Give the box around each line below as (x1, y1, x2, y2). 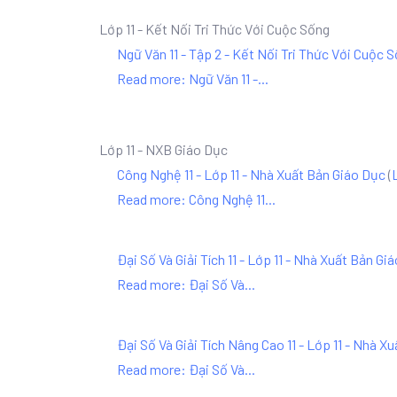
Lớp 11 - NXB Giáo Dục (99, 141, 228, 158)
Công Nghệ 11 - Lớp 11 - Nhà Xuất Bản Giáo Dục (117, 166, 385, 183)
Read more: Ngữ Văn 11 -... (117, 70, 269, 87)
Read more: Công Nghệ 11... (117, 191, 276, 207)
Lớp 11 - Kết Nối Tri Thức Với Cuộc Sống (99, 20, 330, 37)
